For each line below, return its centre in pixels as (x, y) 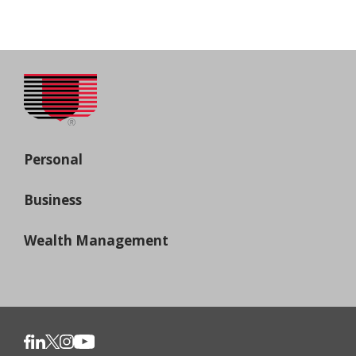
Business (53, 199)
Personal (53, 160)
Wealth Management (96, 240)
